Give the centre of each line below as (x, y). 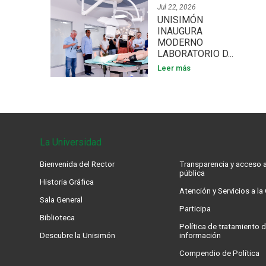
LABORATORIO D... (195, 54)
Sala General (61, 200)
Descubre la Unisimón (78, 235)
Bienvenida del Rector (77, 164)
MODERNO (180, 42)
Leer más (174, 68)
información (200, 235)
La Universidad (71, 142)
